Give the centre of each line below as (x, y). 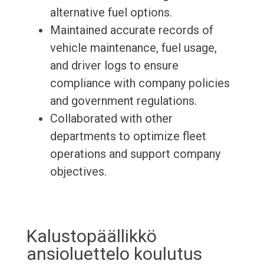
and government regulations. (123, 101)
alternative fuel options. (111, 13)
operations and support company (135, 154)
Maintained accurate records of (131, 30)
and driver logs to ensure (114, 66)
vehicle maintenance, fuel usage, (133, 48)
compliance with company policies (140, 83)
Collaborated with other (111, 119)
